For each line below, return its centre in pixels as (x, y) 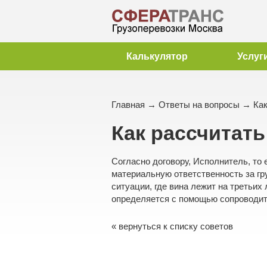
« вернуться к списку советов (172, 226)
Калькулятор (157, 56)
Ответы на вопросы (199, 105)
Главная (128, 105)
